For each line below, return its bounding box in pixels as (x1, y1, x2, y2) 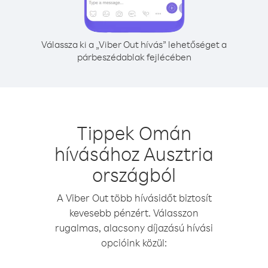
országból (92, 162, 176, 187)
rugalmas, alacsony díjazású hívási (55, 221, 213, 234)
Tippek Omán (77, 120, 191, 145)
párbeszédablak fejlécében (77, 51, 191, 63)
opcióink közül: (101, 236, 167, 249)
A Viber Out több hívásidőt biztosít (56, 191, 212, 204)
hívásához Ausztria (54, 141, 214, 166)
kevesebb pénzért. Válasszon (69, 206, 199, 219)
